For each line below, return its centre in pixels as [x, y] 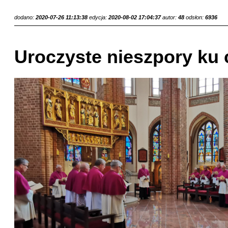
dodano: [25, 17]
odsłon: [195, 17]
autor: [170, 17]
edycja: [99, 17]
